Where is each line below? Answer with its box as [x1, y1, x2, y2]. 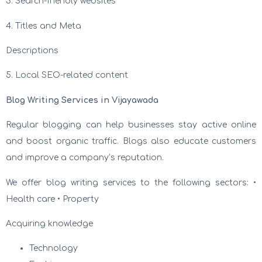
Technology [29, 244, 78, 253]
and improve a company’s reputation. [6, 153, 164, 163]
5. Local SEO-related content [6, 71, 128, 80]
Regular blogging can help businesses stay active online [6, 120, 256, 130]
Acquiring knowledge [6, 219, 93, 228]
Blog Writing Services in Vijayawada [6, 95, 158, 105]
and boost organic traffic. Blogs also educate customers [6, 137, 256, 146]
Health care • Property [6, 194, 99, 204]
